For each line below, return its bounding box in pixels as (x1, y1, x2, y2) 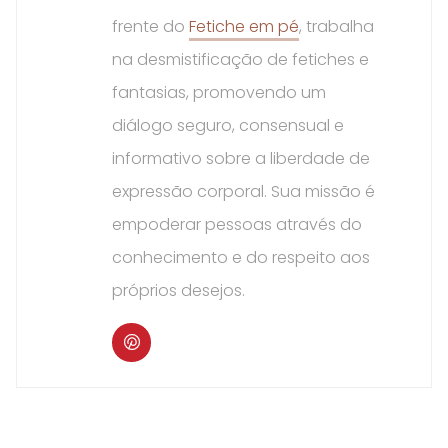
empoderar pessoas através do (112, 212, 362, 236)
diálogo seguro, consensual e (112, 113, 344, 137)
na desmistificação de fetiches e (112, 47, 369, 71)
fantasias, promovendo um (112, 80, 326, 104)
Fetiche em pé (189, 14, 299, 38)
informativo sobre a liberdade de (112, 146, 370, 170)
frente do (112, 14, 189, 38)
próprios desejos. (112, 278, 245, 302)
